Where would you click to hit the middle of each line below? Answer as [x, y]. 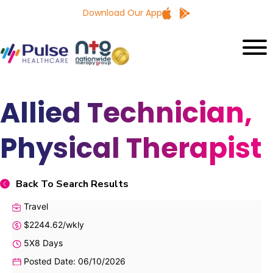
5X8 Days [42, 243]
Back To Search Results [72, 184]
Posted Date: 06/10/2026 [73, 261]
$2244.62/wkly [53, 224]
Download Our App [122, 12]
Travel [35, 206]
